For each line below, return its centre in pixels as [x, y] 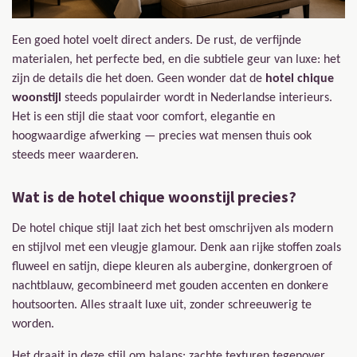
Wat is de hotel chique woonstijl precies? [154, 196]
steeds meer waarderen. [75, 155]
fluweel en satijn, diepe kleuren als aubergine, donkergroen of [172, 267]
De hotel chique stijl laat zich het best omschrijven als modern [173, 228]
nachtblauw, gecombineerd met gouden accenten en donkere [170, 286]
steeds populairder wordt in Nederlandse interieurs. [197, 98]
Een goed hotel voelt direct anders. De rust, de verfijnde [157, 40]
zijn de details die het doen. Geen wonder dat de [139, 78]
